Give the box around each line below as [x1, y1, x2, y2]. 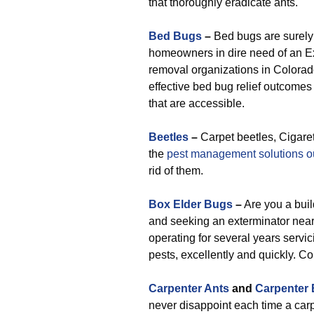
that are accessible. [149, 97, 245, 109]
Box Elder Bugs [149, 198, 233, 210]
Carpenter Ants [149, 282, 229, 294]
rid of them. [149, 165, 203, 177]
